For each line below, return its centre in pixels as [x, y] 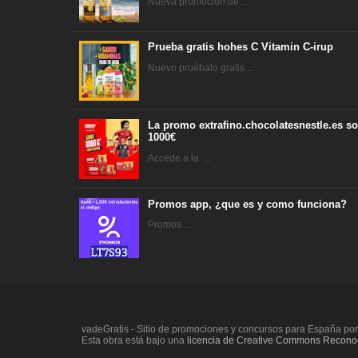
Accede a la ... [180, 159]
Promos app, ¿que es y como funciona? [248, 204]
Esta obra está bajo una [134, 341]
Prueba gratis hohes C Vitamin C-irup [241, 47]
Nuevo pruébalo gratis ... [201, 68]
